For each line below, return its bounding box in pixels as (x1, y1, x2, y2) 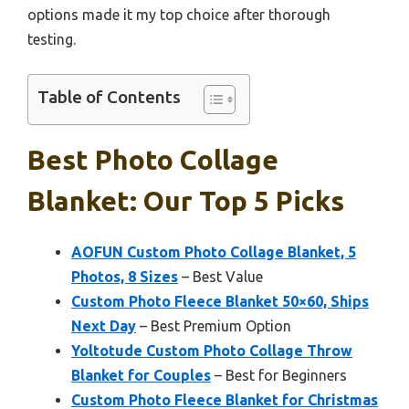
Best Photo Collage (27, 144, 278, 176)
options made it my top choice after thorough (27, 6, 330, 24)
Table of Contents (37, 87, 181, 108)
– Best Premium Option (136, 318, 291, 335)
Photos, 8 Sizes (71, 268, 178, 286)
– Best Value (178, 268, 263, 286)
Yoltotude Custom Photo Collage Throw (71, 342, 352, 360)
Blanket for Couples (71, 367, 211, 384)
